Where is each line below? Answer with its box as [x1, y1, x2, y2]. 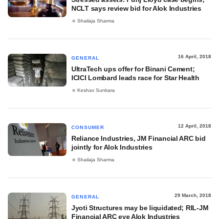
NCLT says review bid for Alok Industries [71, 4, 201, 12]
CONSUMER [71, 125, 105, 130]
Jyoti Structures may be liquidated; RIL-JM [71, 204, 209, 212]
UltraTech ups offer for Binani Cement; [71, 65, 195, 73]
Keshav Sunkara [77, 88, 115, 93]
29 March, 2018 [175, 193, 211, 198]
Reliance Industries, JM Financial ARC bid [71, 134, 206, 142]
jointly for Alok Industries [71, 143, 153, 151]
